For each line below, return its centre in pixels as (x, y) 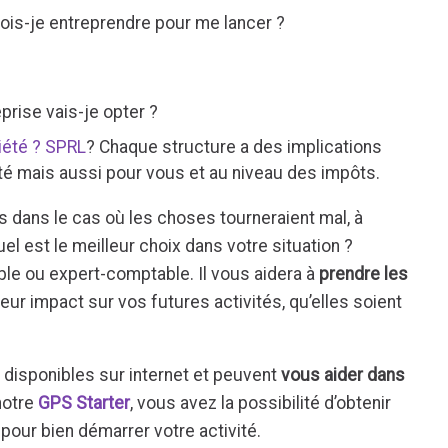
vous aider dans (343, 375)
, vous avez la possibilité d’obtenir (261, 403)
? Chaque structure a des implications (233, 147)
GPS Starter (84, 403)
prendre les (364, 273)
